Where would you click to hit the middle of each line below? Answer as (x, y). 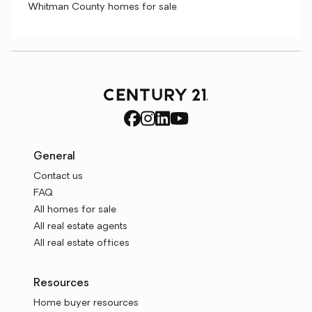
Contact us (58, 177)
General (54, 157)
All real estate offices (81, 243)
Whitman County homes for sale (102, 7)
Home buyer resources (86, 303)
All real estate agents (80, 227)
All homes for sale (75, 210)
